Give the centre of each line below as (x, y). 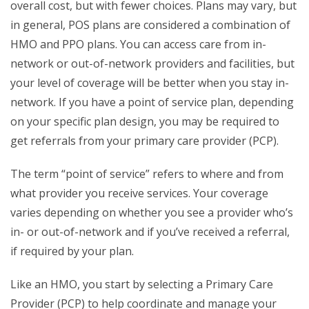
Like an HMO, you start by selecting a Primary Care (142, 285)
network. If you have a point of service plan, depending (152, 102)
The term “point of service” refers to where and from (147, 174)
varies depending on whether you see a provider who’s (152, 213)
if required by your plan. (72, 251)
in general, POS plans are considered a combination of (150, 25)
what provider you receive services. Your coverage (139, 193)
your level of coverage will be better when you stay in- (150, 83)
